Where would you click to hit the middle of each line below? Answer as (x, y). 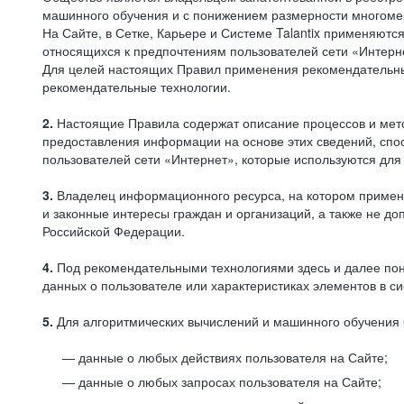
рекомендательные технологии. (137, 87)
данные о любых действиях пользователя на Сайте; (233, 357)
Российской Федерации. (114, 231)
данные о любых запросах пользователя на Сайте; (230, 381)
